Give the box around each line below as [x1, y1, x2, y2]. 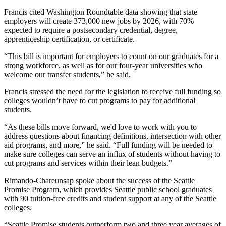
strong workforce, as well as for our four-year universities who [4, 61, 202, 70]
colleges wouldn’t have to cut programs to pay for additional [4, 96, 195, 105]
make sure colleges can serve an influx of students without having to [4, 150, 220, 159]
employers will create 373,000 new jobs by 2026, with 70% [4, 17, 194, 26]
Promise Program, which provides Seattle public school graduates [4, 185, 212, 194]
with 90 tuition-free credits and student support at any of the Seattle [4, 194, 216, 203]
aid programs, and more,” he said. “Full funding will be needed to [4, 141, 212, 150]
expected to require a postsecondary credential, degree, [4, 26, 178, 35]
